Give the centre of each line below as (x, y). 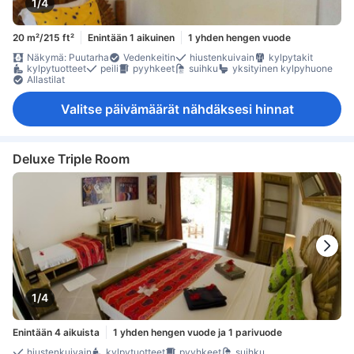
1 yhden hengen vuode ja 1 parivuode (198, 332)
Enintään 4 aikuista (56, 332)
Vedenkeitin (149, 58)
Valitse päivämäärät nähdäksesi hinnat (177, 109)
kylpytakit (291, 58)
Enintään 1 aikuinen (131, 37)
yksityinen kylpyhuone (282, 69)
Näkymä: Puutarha (68, 58)
